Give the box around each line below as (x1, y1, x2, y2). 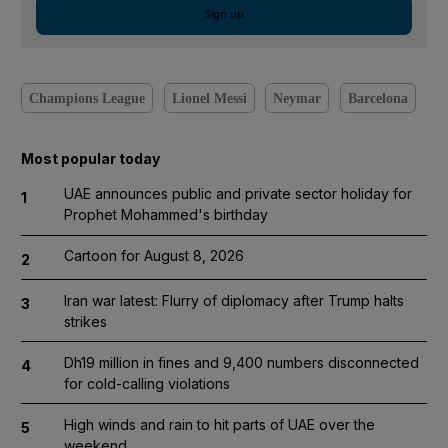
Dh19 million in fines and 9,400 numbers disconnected (63, 353, 419, 371)
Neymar (273, 90, 321, 106)
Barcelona (347, 90, 408, 106)
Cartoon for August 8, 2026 (63, 247, 244, 264)
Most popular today (21, 150, 160, 167)
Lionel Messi (171, 90, 247, 106)
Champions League (29, 90, 145, 106)
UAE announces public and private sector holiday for (63, 185, 412, 202)
